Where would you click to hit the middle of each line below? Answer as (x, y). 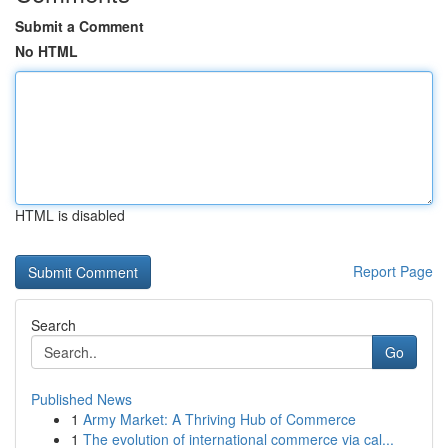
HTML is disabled (70, 215)
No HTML (46, 51)
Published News (81, 399)
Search (53, 325)
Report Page (393, 271)
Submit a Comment (79, 26)
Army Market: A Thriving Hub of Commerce (219, 419)
